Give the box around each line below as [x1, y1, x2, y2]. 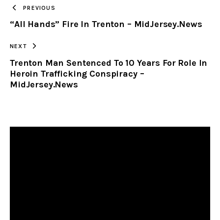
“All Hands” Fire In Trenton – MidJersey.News [10, 19, 202, 30]
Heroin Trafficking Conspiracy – [10, 68, 144, 79]
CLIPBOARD [105, 21, 144, 30]
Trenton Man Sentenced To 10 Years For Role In [10, 57, 208, 68]
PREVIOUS [23, 4, 55, 11]
